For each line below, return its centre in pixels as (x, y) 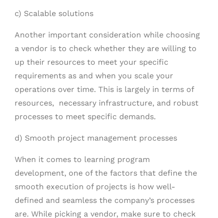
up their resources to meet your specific (91, 62)
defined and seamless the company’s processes (105, 200)
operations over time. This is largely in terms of (104, 89)
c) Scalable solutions (54, 13)
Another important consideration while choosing (107, 35)
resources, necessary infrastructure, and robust (107, 103)
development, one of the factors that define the (106, 173)
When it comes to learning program (82, 159)
